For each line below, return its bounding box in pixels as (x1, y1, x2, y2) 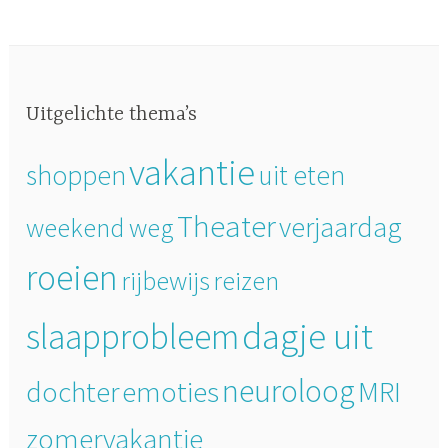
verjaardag (279, 208, 403, 245)
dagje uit (242, 311, 374, 359)
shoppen (26, 157, 127, 192)
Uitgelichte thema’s (26, 103, 198, 127)
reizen (213, 263, 280, 297)
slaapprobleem (26, 313, 240, 359)
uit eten (258, 157, 346, 192)
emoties (122, 372, 220, 410)
